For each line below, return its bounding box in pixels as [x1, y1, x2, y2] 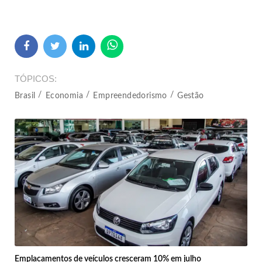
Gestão [177, 91, 204, 100]
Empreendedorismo [93, 91, 167, 100]
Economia [45, 91, 84, 100]
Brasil [15, 91, 36, 100]
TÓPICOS [15, 73, 54, 84]
